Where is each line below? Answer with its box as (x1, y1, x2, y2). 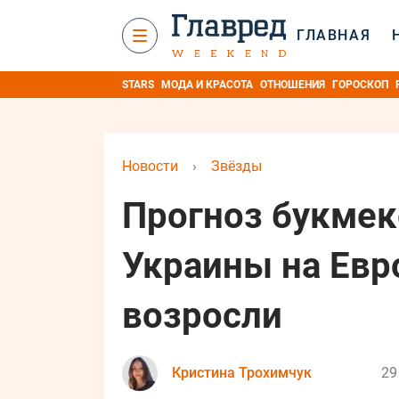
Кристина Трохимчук (172, 364, 312, 381)
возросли (122, 295, 282, 337)
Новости (122, 158, 178, 175)
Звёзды (211, 158, 262, 175)
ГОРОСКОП (332, 78, 388, 91)
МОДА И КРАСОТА (161, 78, 253, 91)
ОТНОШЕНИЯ (260, 78, 325, 91)
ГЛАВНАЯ (297, 27, 371, 44)
